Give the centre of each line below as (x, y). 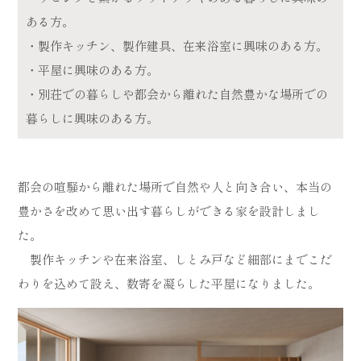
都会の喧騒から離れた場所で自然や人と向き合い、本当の (175, 186)
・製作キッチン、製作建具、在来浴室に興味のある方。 (177, 45)
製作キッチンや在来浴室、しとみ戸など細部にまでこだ (175, 259)
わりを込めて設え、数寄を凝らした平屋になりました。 (169, 283)
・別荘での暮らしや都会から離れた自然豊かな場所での (177, 93)
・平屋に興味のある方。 (93, 69)
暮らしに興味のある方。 (93, 118)
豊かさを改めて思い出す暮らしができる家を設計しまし (169, 210)
